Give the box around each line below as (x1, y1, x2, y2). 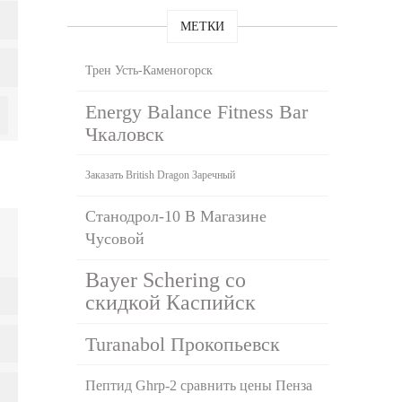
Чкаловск (85, 122, 165, 145)
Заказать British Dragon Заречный (85, 168, 236, 181)
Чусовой (85, 229, 145, 248)
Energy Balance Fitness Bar (85, 100, 309, 123)
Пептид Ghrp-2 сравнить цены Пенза (85, 377, 313, 393)
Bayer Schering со (85, 267, 247, 292)
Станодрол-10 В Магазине (85, 206, 267, 225)
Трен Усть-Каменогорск (85, 63, 214, 77)
